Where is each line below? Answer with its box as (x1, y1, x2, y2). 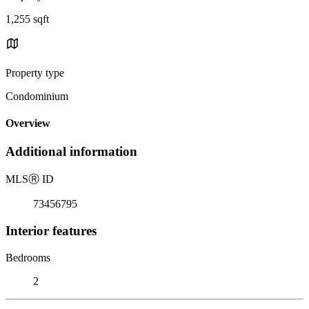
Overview (6, 117, 50, 130)
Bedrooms (6, 251, 50, 263)
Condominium (6, 90, 68, 102)
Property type (6, 66, 64, 79)
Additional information (6, 144, 137, 159)
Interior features (6, 223, 97, 238)
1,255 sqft (6, 12, 49, 25)
